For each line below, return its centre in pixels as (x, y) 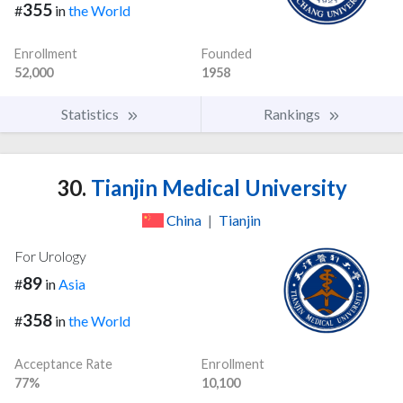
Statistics (91, 114)
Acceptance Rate (63, 363)
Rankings (293, 114)
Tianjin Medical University (216, 188)
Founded (227, 54)
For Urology (50, 256)
